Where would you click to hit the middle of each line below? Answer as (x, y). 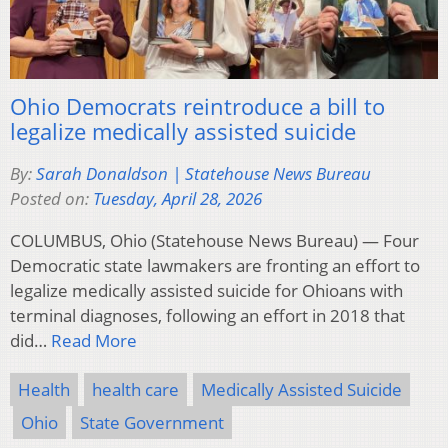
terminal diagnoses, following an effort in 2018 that (207, 316)
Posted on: (51, 199)
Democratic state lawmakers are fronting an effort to (215, 266)
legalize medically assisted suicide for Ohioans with (206, 291)
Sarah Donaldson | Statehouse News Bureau (203, 174)
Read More (94, 341)
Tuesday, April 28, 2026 (177, 199)
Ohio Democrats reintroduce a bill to (197, 106)
